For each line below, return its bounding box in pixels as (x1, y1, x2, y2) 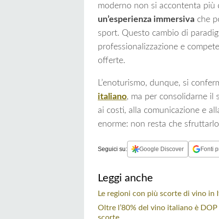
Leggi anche (98, 173, 153, 184)
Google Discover (139, 145, 184, 153)
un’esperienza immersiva (98, 15, 195, 24)
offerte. (98, 56, 125, 66)
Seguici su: (98, 145, 127, 153)
